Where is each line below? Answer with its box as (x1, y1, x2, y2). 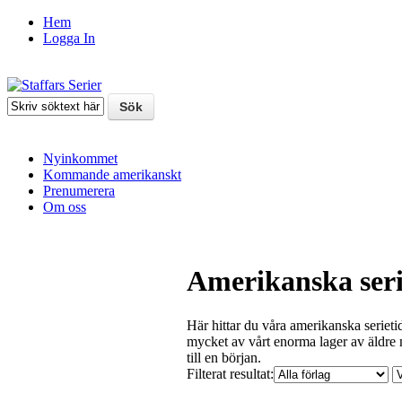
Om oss (43, 199, 86, 214)
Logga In (43, 31, 95, 46)
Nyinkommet (43, 151, 118, 166)
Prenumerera (43, 183, 115, 198)
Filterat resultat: (187, 365, 274, 381)
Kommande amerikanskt (43, 167, 181, 182)
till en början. (187, 349, 261, 365)
